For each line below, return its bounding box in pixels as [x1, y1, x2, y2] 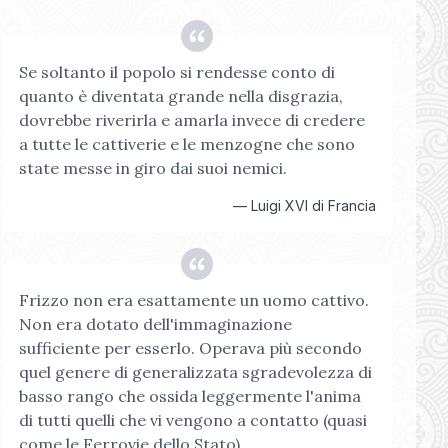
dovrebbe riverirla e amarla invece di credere [18, 110, 365, 130]
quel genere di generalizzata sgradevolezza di [18, 362, 372, 382]
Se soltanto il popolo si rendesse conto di [18, 62, 335, 82]
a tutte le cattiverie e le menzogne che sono [18, 134, 355, 154]
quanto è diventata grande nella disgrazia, [18, 86, 343, 106]
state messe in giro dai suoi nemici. [18, 158, 287, 178]
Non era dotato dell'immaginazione [18, 314, 292, 334]
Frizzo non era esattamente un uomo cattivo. [18, 290, 369, 310]
